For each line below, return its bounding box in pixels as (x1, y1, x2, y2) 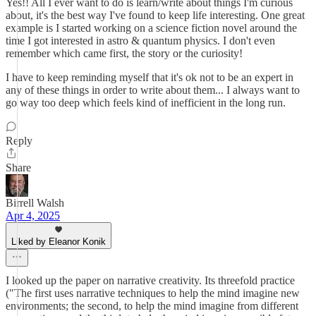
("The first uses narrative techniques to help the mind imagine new (6, 287, 300, 299)
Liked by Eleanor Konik (11, 236, 106, 247)
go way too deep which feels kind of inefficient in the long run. (6, 97, 286, 109)
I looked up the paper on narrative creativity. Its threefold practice (6, 274, 295, 286)
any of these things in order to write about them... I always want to (6, 84, 300, 96)
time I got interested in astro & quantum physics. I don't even (6, 35, 275, 47)
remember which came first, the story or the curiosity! (6, 47, 243, 59)
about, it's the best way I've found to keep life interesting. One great (6, 9, 305, 21)
